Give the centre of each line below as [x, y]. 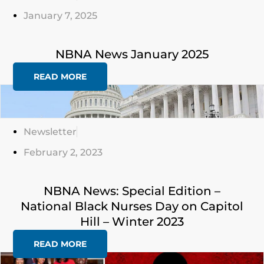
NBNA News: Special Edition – [132, 191]
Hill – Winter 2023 [132, 222]
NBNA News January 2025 [132, 54]
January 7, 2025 [60, 16]
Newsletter [50, 132]
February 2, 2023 [63, 152]
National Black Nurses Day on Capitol [132, 206]
